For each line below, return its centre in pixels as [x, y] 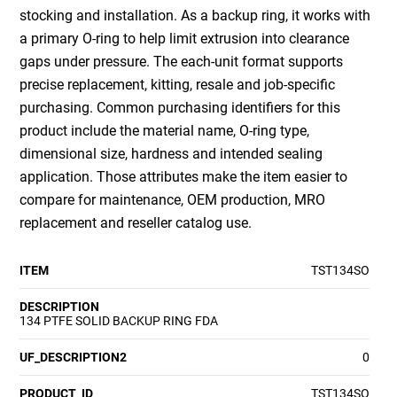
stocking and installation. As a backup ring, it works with [195, 16]
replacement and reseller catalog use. [136, 223]
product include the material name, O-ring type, [165, 131]
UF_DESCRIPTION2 [74, 358]
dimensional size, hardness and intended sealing [171, 154]
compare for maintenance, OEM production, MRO [173, 200]
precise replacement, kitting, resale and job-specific [178, 85]
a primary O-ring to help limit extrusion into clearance [185, 39]
